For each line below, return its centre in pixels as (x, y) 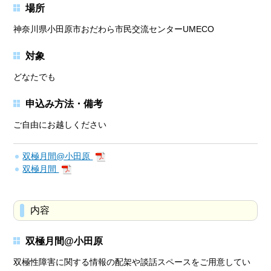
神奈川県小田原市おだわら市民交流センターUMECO (114, 29)
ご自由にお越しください (60, 125)
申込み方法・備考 (64, 104)
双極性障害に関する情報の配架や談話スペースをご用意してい (132, 262)
